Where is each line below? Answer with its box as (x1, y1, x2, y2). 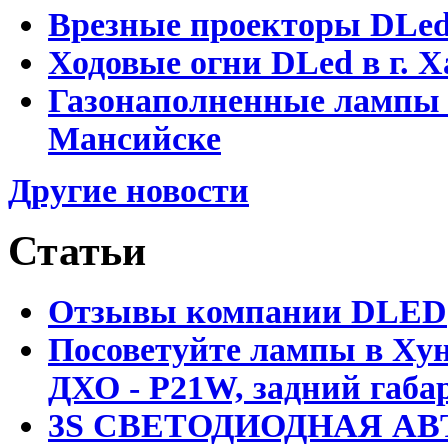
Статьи (8, 228, 146, 275)
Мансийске (48, 119, 221, 157)
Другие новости (8, 171, 249, 209)
